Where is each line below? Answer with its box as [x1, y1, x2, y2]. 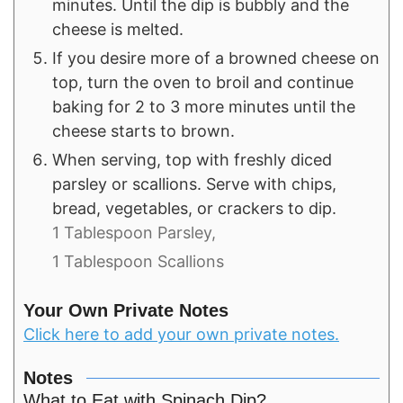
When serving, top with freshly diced [52, 150, 332, 170]
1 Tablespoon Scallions [52, 252, 224, 272]
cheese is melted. [52, 20, 184, 40]
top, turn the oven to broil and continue [52, 73, 354, 93]
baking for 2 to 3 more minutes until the [52, 97, 355, 117]
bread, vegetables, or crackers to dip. [52, 199, 336, 219]
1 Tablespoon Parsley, [52, 223, 216, 243]
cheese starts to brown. [52, 121, 235, 141]
